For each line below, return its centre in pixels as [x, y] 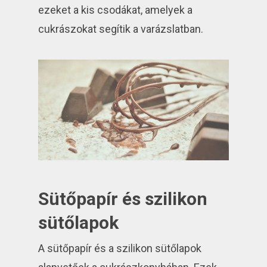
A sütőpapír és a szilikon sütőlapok [120, 249]
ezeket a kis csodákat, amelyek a [116, 10]
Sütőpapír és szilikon [123, 199]
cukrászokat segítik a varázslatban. [121, 29]
